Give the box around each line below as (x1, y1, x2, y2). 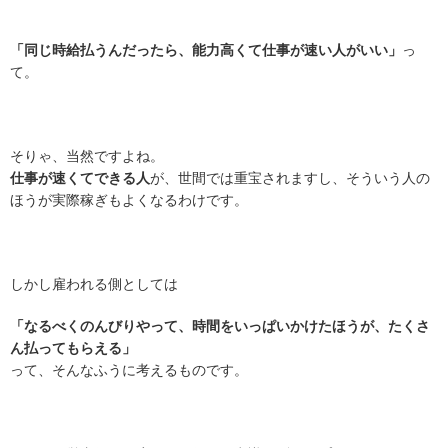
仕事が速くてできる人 (10, 170, 150, 186)
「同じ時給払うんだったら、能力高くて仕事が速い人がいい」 (10, 42, 402, 58)
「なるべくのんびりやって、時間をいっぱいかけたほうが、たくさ (10, 318, 430, 334)
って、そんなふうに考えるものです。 (10, 362, 248, 378)
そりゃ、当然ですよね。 (10, 148, 164, 164)
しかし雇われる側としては (10, 276, 178, 292)
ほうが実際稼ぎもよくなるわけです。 (10, 192, 248, 208)
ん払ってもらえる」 (10, 340, 136, 356)
